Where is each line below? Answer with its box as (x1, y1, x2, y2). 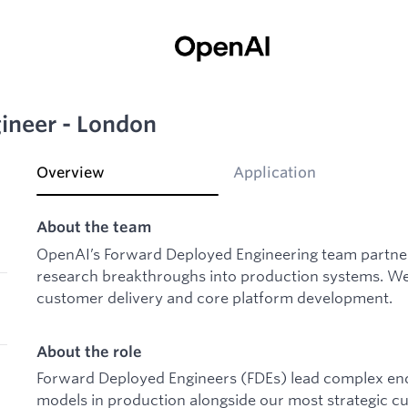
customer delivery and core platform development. (36, 287, 393, 307)
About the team (36, 218, 151, 237)
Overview (36, 163, 105, 182)
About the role (36, 342, 142, 361)
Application (233, 163, 316, 182)
